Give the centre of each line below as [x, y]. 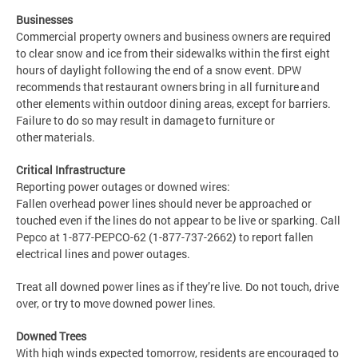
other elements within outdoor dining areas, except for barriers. [173, 103]
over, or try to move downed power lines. [116, 303]
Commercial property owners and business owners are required [173, 36]
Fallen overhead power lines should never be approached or [164, 203]
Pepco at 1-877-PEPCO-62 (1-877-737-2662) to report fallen [165, 237]
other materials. [57, 137]
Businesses [45, 19]
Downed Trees [51, 336]
